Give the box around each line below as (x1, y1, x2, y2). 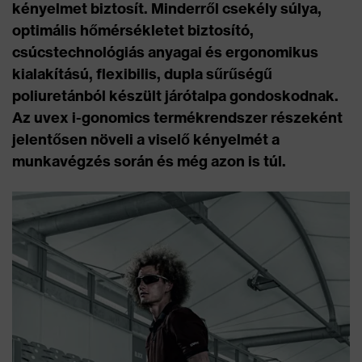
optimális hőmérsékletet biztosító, (12, 21, 254, 40)
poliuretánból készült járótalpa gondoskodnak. (12, 86, 339, 105)
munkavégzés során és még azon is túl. (12, 152, 286, 170)
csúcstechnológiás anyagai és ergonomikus (12, 43, 318, 61)
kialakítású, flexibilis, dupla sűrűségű (12, 65, 272, 83)
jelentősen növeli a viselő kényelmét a (12, 130, 280, 149)
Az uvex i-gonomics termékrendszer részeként (12, 108, 343, 127)
